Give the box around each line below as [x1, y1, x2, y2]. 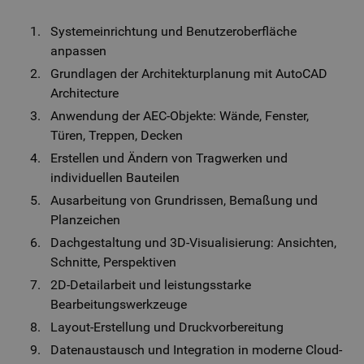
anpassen [50, 43, 107, 58]
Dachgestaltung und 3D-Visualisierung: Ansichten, [50, 235, 337, 250]
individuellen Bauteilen [50, 170, 180, 185]
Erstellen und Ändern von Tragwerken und [50, 150, 288, 166]
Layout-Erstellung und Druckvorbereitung [50, 319, 284, 335]
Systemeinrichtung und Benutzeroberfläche [50, 24, 297, 39]
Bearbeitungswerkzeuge [50, 297, 188, 312]
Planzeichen [50, 212, 121, 227]
